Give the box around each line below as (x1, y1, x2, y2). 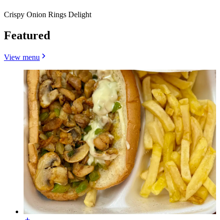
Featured (4, 28, 50, 42)
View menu (4, 53, 40, 61)
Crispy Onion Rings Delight (4, 10, 91, 19)
